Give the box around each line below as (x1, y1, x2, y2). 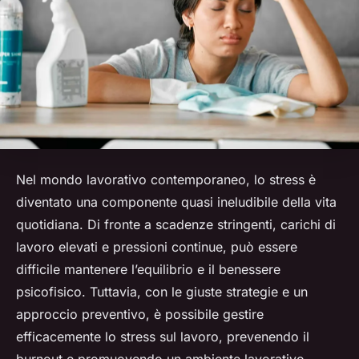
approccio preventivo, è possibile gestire (16, 306, 264, 323)
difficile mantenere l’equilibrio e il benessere (16, 261, 280, 278)
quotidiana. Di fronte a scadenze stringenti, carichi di (16, 216, 336, 233)
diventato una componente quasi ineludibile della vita (16, 194, 337, 211)
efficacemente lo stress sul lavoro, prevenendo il (16, 329, 309, 345)
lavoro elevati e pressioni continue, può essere (16, 239, 297, 256)
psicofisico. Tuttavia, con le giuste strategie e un (16, 284, 308, 301)
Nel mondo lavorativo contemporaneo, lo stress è (16, 171, 316, 188)
